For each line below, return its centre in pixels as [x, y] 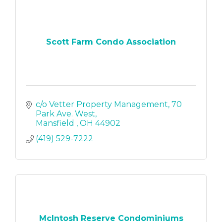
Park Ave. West [65, 114]
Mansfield [56, 123]
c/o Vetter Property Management [102, 105]
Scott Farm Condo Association [111, 42]
